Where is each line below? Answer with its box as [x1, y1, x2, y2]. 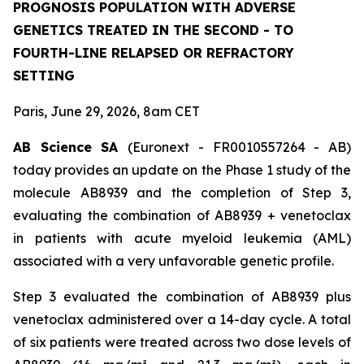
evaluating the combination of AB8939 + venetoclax [13, 207, 351, 223]
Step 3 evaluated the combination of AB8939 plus [13, 288, 351, 305]
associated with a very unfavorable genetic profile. [13, 253, 334, 269]
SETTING [13, 67, 75, 84]
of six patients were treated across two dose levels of [13, 334, 351, 350]
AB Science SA [13, 139, 128, 155]
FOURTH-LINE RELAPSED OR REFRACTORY [13, 45, 294, 61]
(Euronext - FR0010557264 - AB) [128, 139, 352, 155]
